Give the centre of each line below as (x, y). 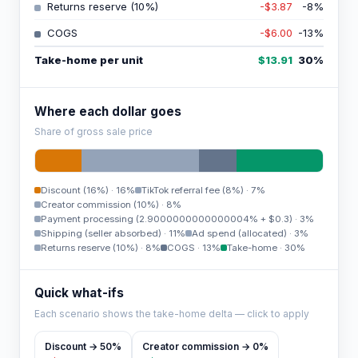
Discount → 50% (83, 347)
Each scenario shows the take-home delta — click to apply (171, 313)
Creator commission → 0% (205, 347)
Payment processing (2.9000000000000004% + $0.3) (166, 219)
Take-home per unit (88, 60)
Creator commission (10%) (99, 205)
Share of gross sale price (93, 131)
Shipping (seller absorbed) (101, 234)
